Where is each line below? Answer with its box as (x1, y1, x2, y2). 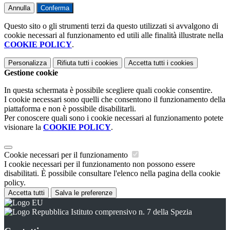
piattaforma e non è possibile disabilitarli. (4, 104, 136, 113)
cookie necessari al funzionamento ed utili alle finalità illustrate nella (4, 30, 223, 40)
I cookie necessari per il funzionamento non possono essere (4, 159, 195, 168)
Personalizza (8, 59, 47, 67)
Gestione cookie (4, 68, 58, 77)
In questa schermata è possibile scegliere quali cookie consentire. (4, 85, 213, 94)
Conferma (41, 4, 69, 12)
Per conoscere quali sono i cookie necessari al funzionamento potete (4, 113, 223, 122)
